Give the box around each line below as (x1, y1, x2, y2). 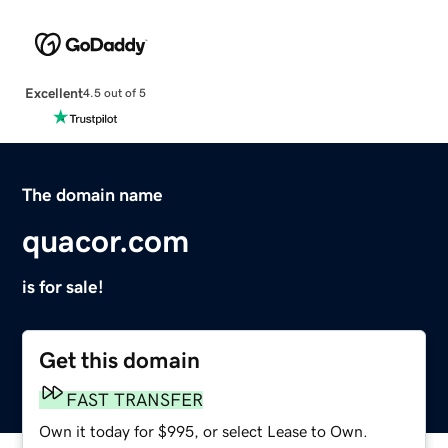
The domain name (22, 185, 164, 204)
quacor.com (22, 224, 190, 257)
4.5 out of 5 (82, 87, 146, 100)
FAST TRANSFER (66, 390, 204, 409)
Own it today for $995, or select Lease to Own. (39, 422, 369, 439)
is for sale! (22, 277, 105, 296)
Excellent (24, 85, 83, 100)
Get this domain (39, 348, 201, 372)
